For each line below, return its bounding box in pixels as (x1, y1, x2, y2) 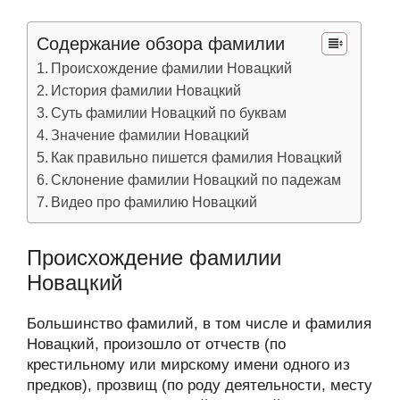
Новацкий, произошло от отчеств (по (27, 336, 286, 353)
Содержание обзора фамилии (37, 33, 285, 54)
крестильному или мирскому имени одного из (27, 356, 350, 373)
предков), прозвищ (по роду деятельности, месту (27, 377, 372, 394)
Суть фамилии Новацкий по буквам (51, 104, 287, 121)
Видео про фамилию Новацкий (51, 193, 258, 210)
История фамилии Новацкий (51, 81, 242, 98)
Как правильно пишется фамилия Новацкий (51, 148, 343, 165)
